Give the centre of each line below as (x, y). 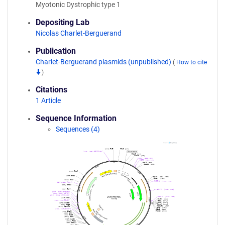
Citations (51, 90)
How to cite (192, 62)
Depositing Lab (63, 22)
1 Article (48, 100)
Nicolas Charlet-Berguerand (79, 33)
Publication (56, 51)
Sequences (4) (78, 129)
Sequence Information (76, 118)
